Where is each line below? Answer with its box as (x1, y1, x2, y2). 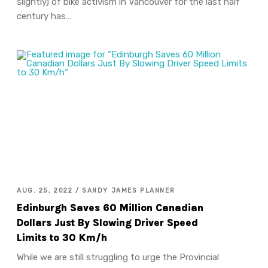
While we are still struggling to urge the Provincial (16, 251, 219, 263)
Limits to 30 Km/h (16, 232, 107, 243)
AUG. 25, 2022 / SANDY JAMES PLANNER (16, 187, 175, 195)
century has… (16, 11, 71, 22)
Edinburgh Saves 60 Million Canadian (16, 202, 203, 214)
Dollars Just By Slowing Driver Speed (16, 217, 198, 229)
